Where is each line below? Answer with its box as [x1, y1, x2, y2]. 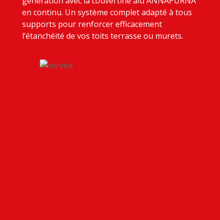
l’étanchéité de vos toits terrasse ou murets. [22, 30, 183, 42]
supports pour [22, 19, 78, 30]
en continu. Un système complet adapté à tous [22, 7, 192, 18]
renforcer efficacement [78, 19, 162, 30]
